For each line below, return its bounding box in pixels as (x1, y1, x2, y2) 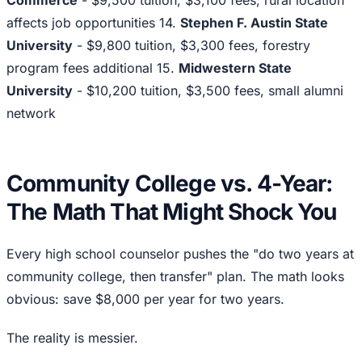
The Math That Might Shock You (6, 198, 337, 226)
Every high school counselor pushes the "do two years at (6, 246, 354, 263)
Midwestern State (179, 60, 292, 77)
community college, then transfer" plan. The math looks (6, 268, 344, 285)
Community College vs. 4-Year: (6, 170, 333, 198)
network (6, 105, 56, 122)
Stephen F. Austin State (180, 15, 328, 32)
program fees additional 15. (6, 60, 179, 77)
